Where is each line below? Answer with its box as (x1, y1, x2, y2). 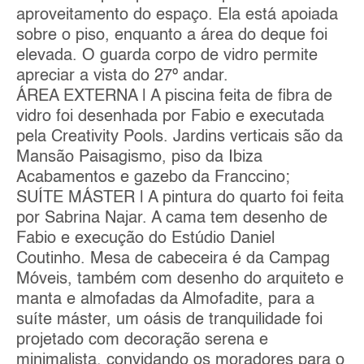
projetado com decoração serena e (16, 331, 268, 349)
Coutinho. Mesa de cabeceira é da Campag (16, 250, 330, 267)
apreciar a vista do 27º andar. (16, 67, 228, 84)
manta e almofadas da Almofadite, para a (16, 291, 314, 308)
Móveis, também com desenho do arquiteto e (16, 271, 344, 288)
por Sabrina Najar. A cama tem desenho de (16, 210, 327, 227)
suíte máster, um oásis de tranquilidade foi (16, 311, 323, 328)
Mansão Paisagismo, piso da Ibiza (16, 149, 262, 166)
